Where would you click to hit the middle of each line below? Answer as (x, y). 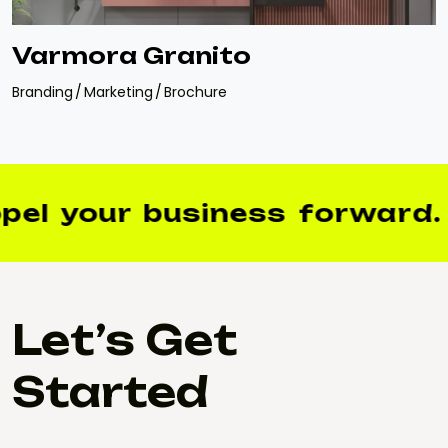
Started (110, 391)
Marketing (118, 92)
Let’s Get (125, 339)
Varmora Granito (131, 56)
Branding (42, 92)
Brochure (195, 92)
